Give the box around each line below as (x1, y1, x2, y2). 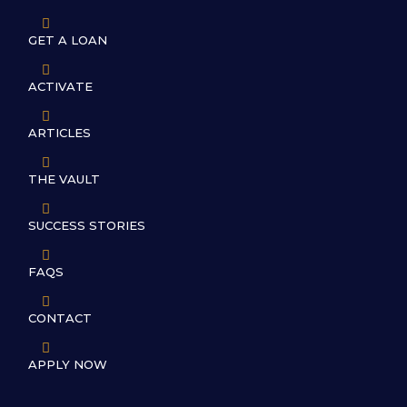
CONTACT (28, 311, 92, 326)
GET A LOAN (28, 33, 107, 48)
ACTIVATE (28, 79, 93, 94)
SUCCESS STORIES (28, 218, 145, 233)
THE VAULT (28, 172, 100, 187)
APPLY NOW (28, 357, 107, 372)
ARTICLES (28, 125, 91, 141)
